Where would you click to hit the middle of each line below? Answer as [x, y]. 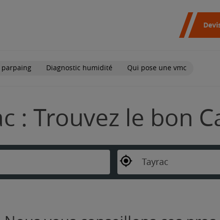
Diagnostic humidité [79, 68]
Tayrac [155, 162]
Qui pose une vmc [157, 68]
